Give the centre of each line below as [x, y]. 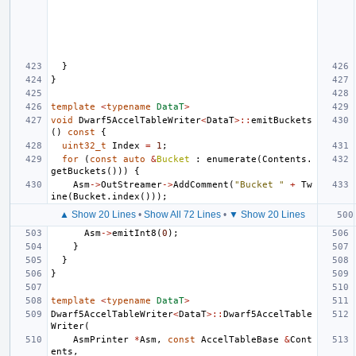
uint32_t [84, 145]
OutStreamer [132, 184]
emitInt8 [134, 233]
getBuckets [79, 171]
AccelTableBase [240, 339]
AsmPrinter [101, 339]
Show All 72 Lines [182, 214]
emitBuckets [282, 120]
